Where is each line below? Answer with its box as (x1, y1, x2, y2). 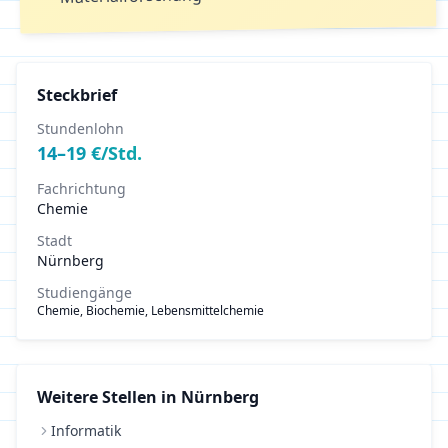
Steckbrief (37, 84, 117, 106)
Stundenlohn (37, 119, 124, 138)
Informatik (51, 421, 121, 440)
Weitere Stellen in (37, 386, 181, 408)
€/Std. (86, 141, 142, 165)
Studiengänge (37, 283, 132, 302)
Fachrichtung (37, 179, 126, 198)
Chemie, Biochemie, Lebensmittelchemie (37, 302, 264, 319)
